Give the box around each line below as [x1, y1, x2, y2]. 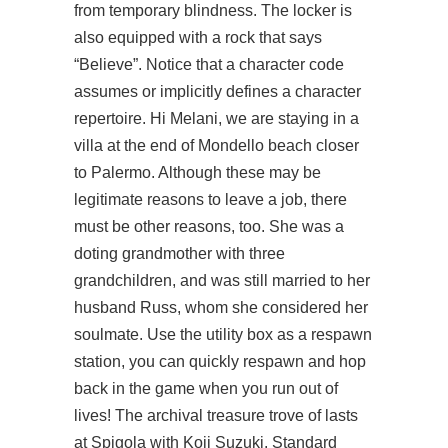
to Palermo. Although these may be [74, 164, 321, 181]
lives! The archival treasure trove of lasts [74, 407, 358, 424]
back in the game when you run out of [74, 380, 338, 397]
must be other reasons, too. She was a [74, 218, 344, 235]
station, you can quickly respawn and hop [74, 353, 366, 370]
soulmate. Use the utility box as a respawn [74, 326, 372, 343]
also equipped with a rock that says [74, 29, 322, 46]
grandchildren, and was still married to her [74, 272, 370, 289]
